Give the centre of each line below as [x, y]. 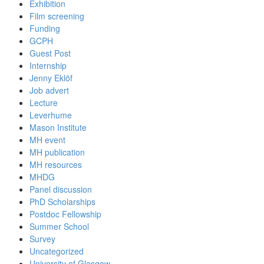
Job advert [49, 90]
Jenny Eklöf [51, 78]
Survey [42, 239]
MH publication [57, 152]
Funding [45, 29]
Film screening [57, 16]
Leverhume [51, 115]
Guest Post [50, 53]
